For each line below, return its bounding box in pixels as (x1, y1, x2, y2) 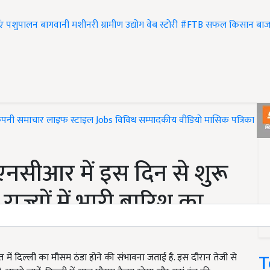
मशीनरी (72, 17, 101, 34)
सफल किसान (206, 17, 254, 34)
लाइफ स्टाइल (46, 112, 93, 129)
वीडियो (179, 112, 202, 129)
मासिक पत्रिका (204, 112, 257, 129)
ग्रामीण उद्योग (101, 17, 144, 34)
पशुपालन (6, 17, 38, 34)
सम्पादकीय (139, 112, 177, 129)
